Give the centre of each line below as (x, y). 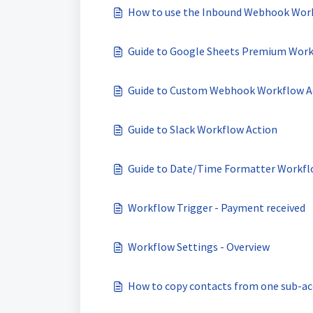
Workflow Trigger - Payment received (217, 208)
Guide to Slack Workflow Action (203, 129)
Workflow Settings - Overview (199, 247)
